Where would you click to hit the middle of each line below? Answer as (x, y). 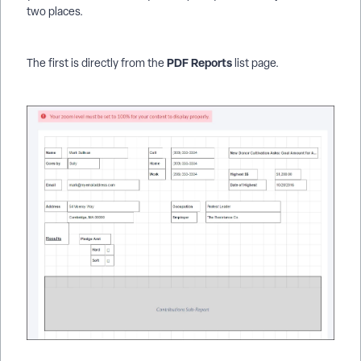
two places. (55, 11)
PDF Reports (198, 62)
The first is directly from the (95, 62)
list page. (255, 62)
